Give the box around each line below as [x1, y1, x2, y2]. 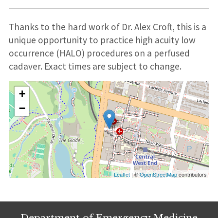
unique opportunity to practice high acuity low [8, 34, 196, 46]
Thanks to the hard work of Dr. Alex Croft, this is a [8, 21, 206, 33]
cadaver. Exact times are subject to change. [8, 60, 182, 73]
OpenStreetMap [140, 170, 178, 179]
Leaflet [114, 170, 130, 179]
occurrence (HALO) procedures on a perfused [8, 47, 190, 59]
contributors [177, 170, 207, 179]
